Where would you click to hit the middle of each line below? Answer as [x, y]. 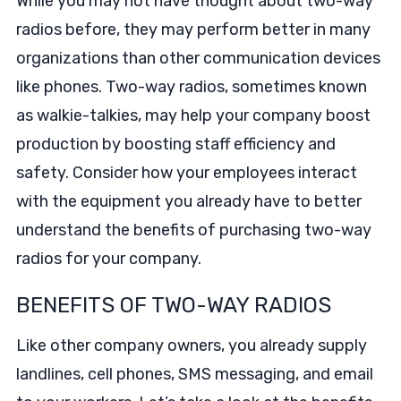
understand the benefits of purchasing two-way [193, 230]
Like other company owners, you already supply [191, 346]
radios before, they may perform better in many [193, 30]
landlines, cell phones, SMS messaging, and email [194, 374]
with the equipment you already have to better [188, 201]
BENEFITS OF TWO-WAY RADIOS [173, 305]
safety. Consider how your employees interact [186, 173]
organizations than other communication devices [198, 58]
